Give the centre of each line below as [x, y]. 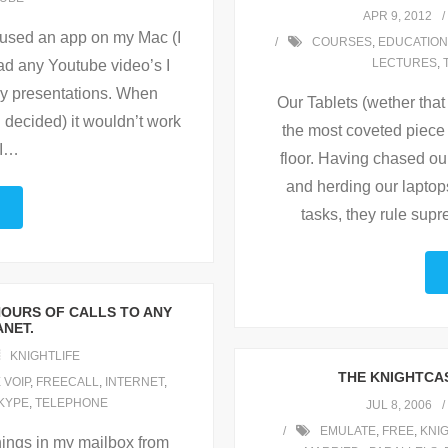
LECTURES [404, 63]
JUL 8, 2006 [399, 405]
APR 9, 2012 [397, 16]
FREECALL [67, 382]
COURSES [342, 42]
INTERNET [134, 382]
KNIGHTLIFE [44, 356]
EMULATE [348, 431]
